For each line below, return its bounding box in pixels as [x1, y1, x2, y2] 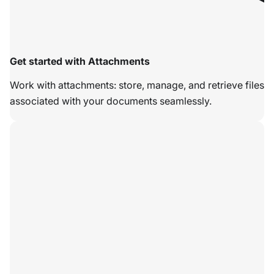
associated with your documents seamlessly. [10, 95, 212, 108]
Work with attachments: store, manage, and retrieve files [10, 79, 264, 92]
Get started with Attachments [10, 55, 150, 68]
